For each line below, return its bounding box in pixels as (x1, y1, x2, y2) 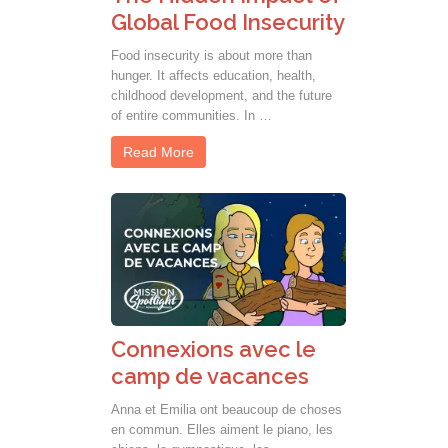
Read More (123, 144, 194, 161)
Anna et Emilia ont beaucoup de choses (111, 401, 342, 417)
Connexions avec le (111, 335, 316, 362)
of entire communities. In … (111, 108, 272, 124)
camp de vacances (111, 362, 309, 389)
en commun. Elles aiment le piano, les (111, 421, 333, 437)
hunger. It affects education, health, (111, 68, 316, 84)
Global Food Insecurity (111, 9, 345, 36)
